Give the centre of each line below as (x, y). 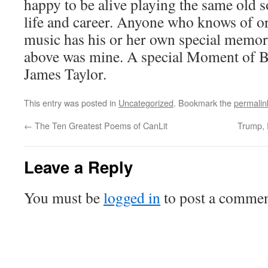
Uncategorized (146, 103)
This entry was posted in (71, 103)
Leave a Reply (78, 167)
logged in (132, 197)
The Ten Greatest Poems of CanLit (100, 125)
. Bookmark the (204, 103)
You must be (64, 197)
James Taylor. (65, 74)
